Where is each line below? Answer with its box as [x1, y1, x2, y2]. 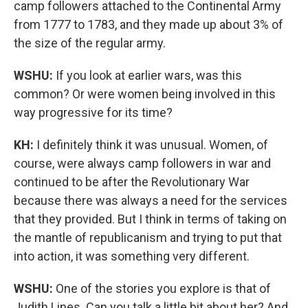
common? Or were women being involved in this [14, 87, 276, 102]
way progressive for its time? [14, 105, 173, 120]
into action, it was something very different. [14, 249, 250, 264]
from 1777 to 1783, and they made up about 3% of [14, 17, 283, 32]
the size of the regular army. [14, 36, 166, 51]
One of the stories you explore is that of [56, 281, 271, 296]
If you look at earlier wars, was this [56, 68, 242, 83]
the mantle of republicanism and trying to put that [14, 230, 282, 245]
